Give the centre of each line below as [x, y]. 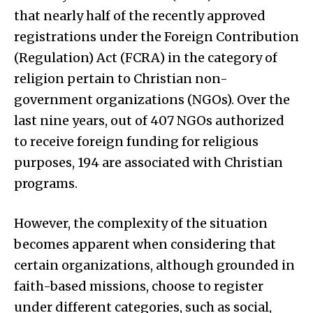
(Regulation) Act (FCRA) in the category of [146, 57]
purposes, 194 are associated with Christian [148, 162]
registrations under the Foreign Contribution [156, 36]
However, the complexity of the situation [141, 223]
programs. [46, 183]
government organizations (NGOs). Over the [152, 99]
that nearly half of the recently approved [140, 15]
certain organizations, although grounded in [154, 265]
